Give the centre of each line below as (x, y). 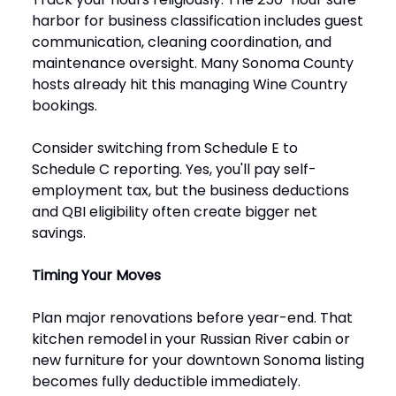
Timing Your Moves (96, 276)
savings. (59, 233)
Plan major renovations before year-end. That (192, 318)
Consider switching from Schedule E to (165, 148)
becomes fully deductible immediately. (166, 382)
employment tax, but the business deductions (190, 191)
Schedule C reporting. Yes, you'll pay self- (174, 170)
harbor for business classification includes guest (198, 21)
